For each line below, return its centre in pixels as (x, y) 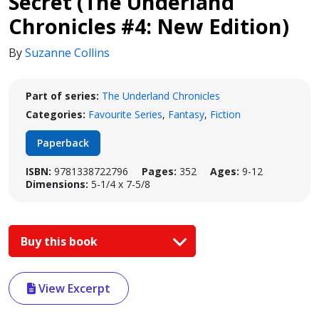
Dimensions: (57, 184)
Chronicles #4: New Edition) (149, 26)
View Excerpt (73, 289)
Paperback (63, 143)
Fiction (225, 114)
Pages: (159, 171)
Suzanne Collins (67, 53)
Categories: (56, 114)
